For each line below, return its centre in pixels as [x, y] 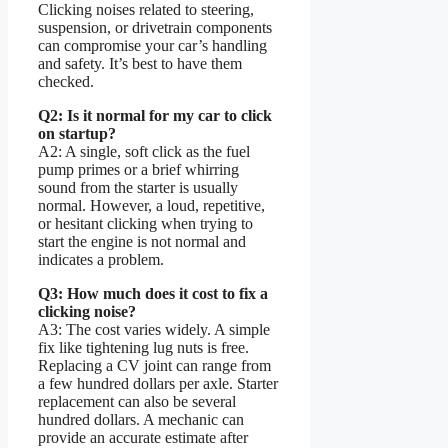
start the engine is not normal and [142, 241]
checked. [66, 81]
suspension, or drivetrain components [155, 27]
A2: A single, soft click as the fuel [144, 151]
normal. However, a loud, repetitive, [151, 205]
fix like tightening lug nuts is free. [143, 347]
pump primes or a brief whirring [138, 169]
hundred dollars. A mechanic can [141, 419]
